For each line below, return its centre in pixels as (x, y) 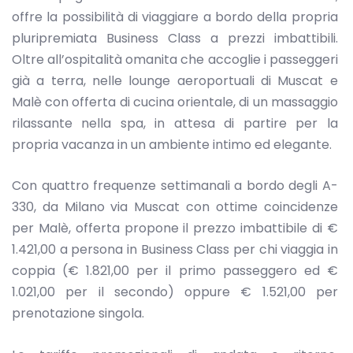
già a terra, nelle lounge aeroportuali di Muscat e (175, 80)
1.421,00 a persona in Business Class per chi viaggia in (175, 250)
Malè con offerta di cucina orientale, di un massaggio (175, 102)
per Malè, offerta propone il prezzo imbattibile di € (175, 229)
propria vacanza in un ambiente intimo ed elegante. (172, 144)
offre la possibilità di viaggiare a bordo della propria (175, 17)
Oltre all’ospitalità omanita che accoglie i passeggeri (175, 59)
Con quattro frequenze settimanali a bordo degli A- (175, 186)
